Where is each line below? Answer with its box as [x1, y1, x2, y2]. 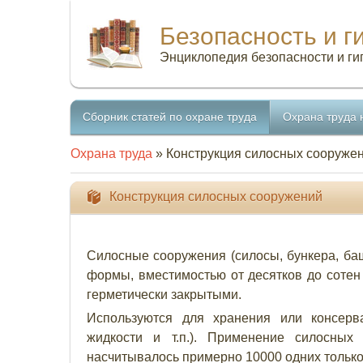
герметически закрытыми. [87, 288, 241, 301]
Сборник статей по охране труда [83, 110, 257, 123]
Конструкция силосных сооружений [109, 190, 322, 203]
